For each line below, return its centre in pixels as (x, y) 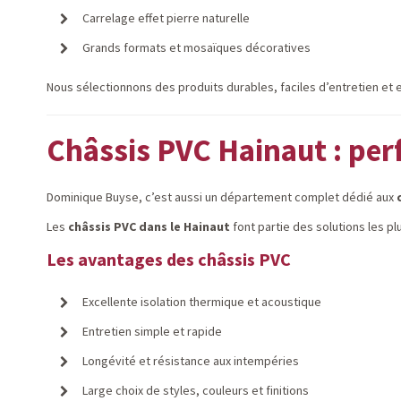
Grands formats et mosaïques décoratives (196, 47)
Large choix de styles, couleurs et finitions (196, 390)
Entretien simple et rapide (152, 331)
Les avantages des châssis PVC (169, 259)
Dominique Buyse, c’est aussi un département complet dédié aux (222, 197)
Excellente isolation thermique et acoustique (202, 302)
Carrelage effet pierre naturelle (166, 18)
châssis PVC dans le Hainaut (149, 226)
